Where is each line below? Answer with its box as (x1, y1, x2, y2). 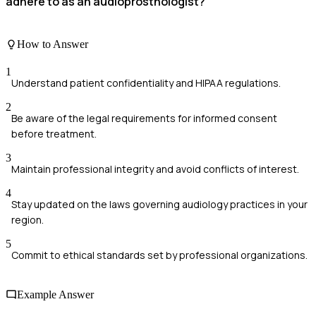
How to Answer (17, 38, 88, 51)
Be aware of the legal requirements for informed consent (11, 111, 277, 126)
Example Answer (17, 288, 94, 300)
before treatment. (11, 127, 97, 141)
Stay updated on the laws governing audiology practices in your (11, 197, 308, 212)
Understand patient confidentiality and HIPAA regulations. (11, 76, 281, 90)
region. (11, 213, 44, 227)
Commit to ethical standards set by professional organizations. (11, 248, 308, 262)
